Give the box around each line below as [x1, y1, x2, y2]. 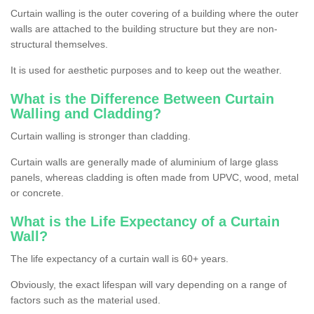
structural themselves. [11, 39, 111, 50]
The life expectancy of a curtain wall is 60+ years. [11, 253, 228, 265]
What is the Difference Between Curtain [11, 91, 274, 107]
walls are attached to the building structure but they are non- [11, 23, 278, 35]
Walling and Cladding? [11, 106, 161, 122]
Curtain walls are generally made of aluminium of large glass [11, 156, 278, 168]
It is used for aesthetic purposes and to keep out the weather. [11, 64, 282, 76]
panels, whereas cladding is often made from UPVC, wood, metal [11, 172, 299, 184]
